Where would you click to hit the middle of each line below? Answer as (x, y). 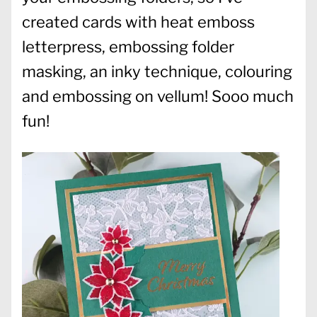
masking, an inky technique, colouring (157, 71)
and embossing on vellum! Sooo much (158, 96)
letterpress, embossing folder (128, 46)
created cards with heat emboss (138, 22)
